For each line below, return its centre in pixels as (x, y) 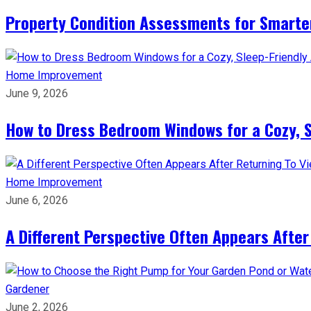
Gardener (27, 289)
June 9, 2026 (37, 93)
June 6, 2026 (37, 200)
